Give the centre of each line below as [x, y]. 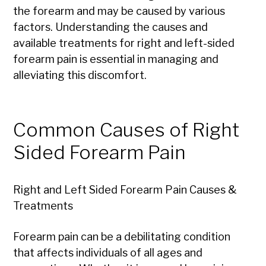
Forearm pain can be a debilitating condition [122, 237]
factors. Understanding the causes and [111, 27]
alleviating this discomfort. [80, 75]
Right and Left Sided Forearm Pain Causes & [125, 190]
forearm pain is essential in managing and [116, 59]
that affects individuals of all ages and [108, 253]
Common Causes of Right [126, 130]
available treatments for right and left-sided [124, 43]
